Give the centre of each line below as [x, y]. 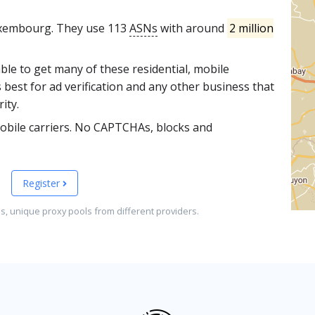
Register [42, 183]
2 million [252, 28]
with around [192, 28]
